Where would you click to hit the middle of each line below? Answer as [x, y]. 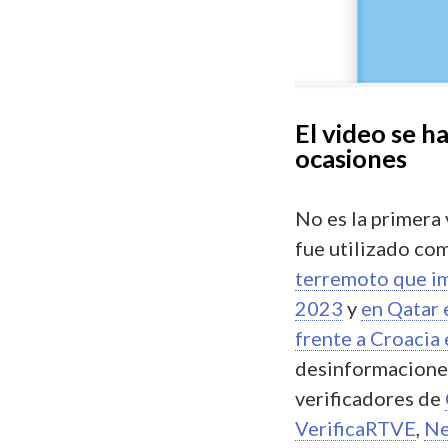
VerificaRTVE [355, 428]
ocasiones [353, 158]
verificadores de [370, 398]
